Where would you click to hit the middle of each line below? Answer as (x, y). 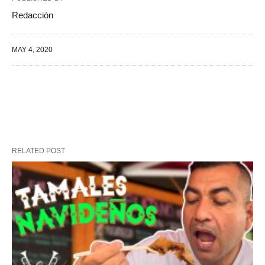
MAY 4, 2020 (32, 50)
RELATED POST (38, 151)
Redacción (33, 15)
